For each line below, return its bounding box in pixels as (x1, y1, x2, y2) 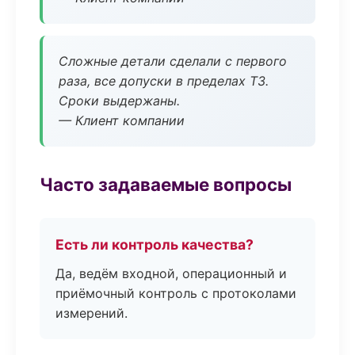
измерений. (55, 305, 128, 321)
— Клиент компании (59, 113, 185, 128)
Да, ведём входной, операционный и (55, 265, 287, 281)
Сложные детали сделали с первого (59, 53, 287, 69)
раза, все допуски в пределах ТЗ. (59, 73, 269, 89)
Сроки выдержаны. (59, 93, 180, 109)
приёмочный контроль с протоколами (55, 285, 296, 301)
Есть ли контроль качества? (55, 236, 254, 253)
